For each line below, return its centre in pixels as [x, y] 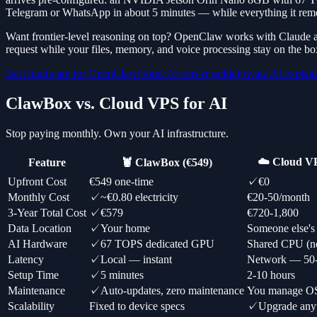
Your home [125, 228]
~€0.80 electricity [139, 197]
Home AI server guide [187, 74]
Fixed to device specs [137, 306]
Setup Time [33, 275]
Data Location [40, 228]
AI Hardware [38, 244]
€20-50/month [278, 197]
